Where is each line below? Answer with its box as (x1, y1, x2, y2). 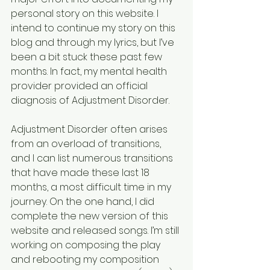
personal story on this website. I (11, 7, 161, 21)
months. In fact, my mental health (11, 64, 169, 79)
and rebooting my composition (11, 253, 162, 267)
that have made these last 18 (11, 166, 152, 180)
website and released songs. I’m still (11, 224, 181, 238)
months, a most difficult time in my (11, 180, 174, 195)
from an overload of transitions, (11, 137, 163, 151)
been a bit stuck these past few (11, 50, 165, 64)
